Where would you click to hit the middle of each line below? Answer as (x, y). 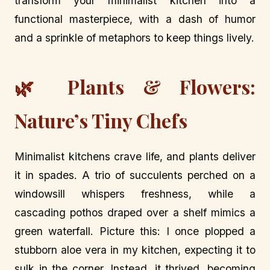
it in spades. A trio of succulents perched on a (135, 175)
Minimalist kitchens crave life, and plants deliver (135, 157)
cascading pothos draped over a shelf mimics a (135, 213)
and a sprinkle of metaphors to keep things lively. (134, 38)
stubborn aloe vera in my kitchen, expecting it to (135, 250)
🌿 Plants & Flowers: (135, 87)
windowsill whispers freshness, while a (135, 194)
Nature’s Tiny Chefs (101, 121)
